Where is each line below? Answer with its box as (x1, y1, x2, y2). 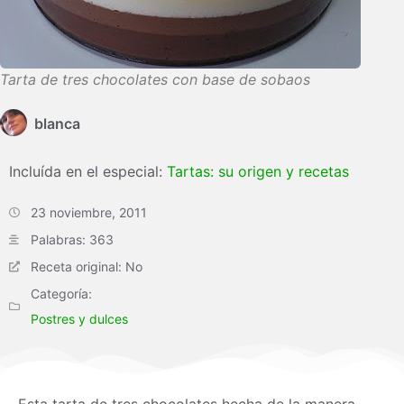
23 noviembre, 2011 (31, 205, 147, 220)
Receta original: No (31, 259, 142, 274)
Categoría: (31, 286, 92, 301)
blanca (34, 115, 80, 133)
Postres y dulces (31, 311, 128, 326)
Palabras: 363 (31, 232, 114, 247)
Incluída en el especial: (9, 162, 167, 180)
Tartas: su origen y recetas (167, 162, 349, 180)
